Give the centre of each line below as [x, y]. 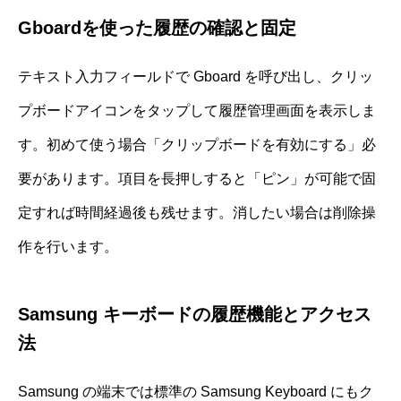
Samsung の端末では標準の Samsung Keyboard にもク [196, 391]
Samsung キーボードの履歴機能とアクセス [195, 314]
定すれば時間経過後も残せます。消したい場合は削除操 [197, 212]
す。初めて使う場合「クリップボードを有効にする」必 [197, 144]
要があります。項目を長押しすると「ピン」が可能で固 [197, 178]
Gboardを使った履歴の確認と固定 [157, 27]
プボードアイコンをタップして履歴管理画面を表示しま [197, 110]
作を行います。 [68, 246]
